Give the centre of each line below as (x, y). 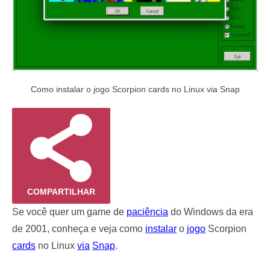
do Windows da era (211, 212)
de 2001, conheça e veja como (79, 229)
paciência (147, 212)
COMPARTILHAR (61, 192)
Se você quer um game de (69, 212)
